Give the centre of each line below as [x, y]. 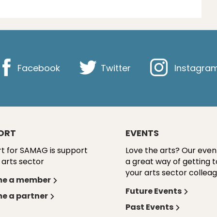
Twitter [115, 68]
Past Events [149, 207]
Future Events [154, 191]
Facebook [38, 68]
